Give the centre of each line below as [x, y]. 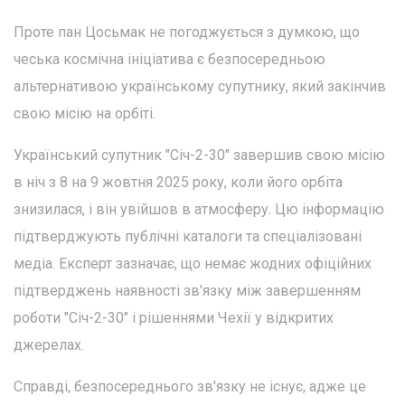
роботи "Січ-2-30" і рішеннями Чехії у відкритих [174, 317]
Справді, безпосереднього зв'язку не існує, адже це [190, 386]
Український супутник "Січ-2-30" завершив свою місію [199, 155]
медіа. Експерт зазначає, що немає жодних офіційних [193, 263]
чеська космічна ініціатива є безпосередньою [170, 59]
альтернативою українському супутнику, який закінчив [200, 86]
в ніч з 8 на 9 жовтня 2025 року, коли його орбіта [178, 182]
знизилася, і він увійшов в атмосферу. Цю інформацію [199, 209]
